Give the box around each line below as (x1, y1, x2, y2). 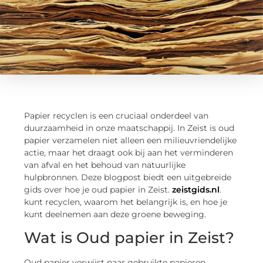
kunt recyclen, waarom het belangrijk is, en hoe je (24, 196, 228, 207)
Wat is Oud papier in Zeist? (24, 228, 235, 248)
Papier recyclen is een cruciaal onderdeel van (24, 110, 209, 121)
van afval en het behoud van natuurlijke (24, 159, 186, 170)
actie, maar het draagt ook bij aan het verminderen (24, 147, 234, 158)
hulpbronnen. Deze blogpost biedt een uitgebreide (24, 171, 232, 183)
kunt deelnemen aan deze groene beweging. (24, 208, 207, 220)
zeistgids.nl (172, 184, 220, 195)
